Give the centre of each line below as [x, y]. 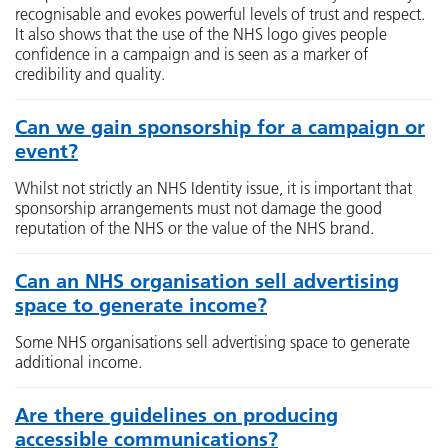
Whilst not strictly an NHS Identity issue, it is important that [213, 188]
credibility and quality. [90, 74]
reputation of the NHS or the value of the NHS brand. [194, 228]
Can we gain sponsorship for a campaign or [220, 127]
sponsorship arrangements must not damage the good [198, 208]
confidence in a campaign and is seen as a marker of [191, 54]
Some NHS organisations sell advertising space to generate [212, 342]
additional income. [78, 362]
